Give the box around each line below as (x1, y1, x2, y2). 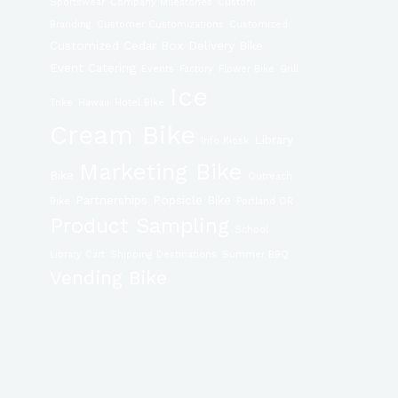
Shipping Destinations (110, 249, 217, 261)
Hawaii (78, 97, 109, 109)
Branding (50, 19, 92, 31)
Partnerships (76, 193, 147, 208)
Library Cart (50, 249, 105, 261)
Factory (179, 63, 213, 76)
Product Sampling (50, 213, 229, 239)
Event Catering (50, 60, 136, 76)
